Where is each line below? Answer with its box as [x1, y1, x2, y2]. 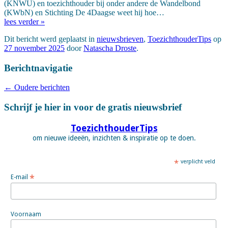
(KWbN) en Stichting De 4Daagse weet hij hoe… [4, 8, 164, 17]
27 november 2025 [4, 43, 65, 52]
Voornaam [10, 211, 41, 218]
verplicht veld [181, 158, 216, 165]
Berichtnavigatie [4, 62, 72, 73]
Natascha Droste [83, 43, 136, 52]
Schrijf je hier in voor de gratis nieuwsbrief [4, 102, 182, 113]
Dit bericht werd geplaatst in [4, 34, 97, 43]
